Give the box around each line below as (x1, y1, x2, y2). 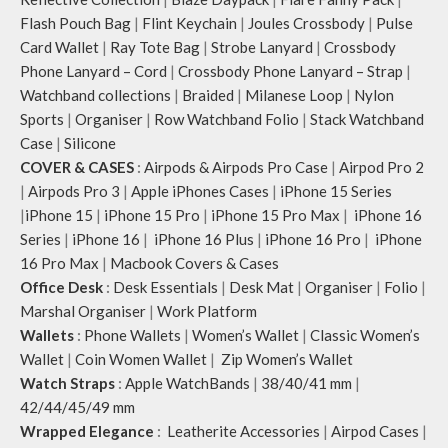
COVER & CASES (20, 158, 134, 177)
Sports (20, 110, 64, 129)
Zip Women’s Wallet (218, 350, 353, 369)
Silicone (64, 134, 116, 153)
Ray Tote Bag (110, 38, 200, 57)
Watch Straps (20, 374, 115, 393)
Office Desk (20, 278, 103, 297)
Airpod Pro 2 (339, 158, 424, 177)
